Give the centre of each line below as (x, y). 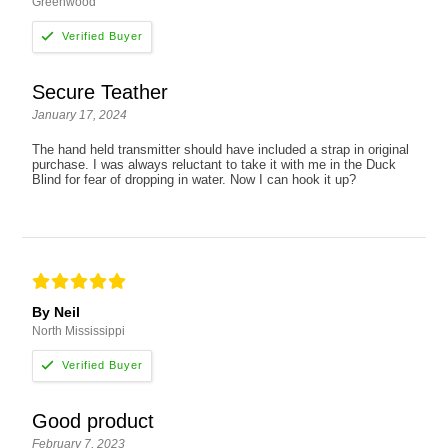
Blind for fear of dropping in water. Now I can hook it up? (194, 179)
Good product (93, 420)
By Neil (56, 311)
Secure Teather (100, 91)
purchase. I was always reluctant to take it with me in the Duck (214, 164)
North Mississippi (79, 330)
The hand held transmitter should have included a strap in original (221, 149)
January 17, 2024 (80, 114)
